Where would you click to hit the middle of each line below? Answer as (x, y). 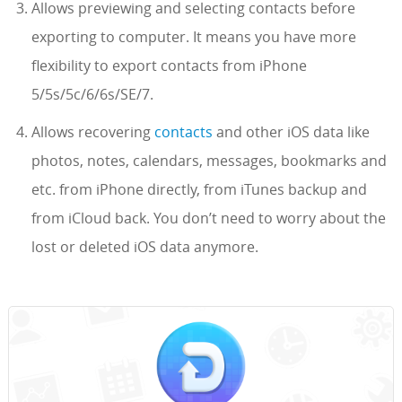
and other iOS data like (291, 132)
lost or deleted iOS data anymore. (144, 247)
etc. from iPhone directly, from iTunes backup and (199, 190)
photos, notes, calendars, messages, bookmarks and (209, 161)
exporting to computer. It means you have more (193, 37)
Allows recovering (92, 132)
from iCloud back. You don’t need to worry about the (208, 218)
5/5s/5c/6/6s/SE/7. (92, 95)
